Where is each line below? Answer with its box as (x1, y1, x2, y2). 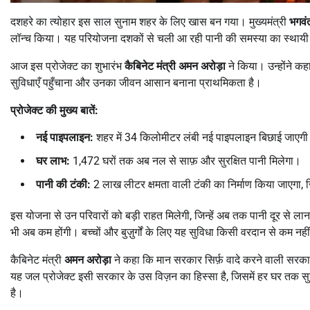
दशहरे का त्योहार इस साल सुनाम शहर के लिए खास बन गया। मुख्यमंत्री (10, 15, 289, 28)
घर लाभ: (36, 154, 70, 167)
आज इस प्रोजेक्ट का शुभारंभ (10, 59, 125, 73)
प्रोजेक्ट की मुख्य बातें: (10, 103, 98, 117)
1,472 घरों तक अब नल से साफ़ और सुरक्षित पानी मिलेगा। (70, 154, 301, 167)
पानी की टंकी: (36, 177, 91, 191)
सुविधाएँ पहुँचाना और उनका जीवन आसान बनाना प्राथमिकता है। (10, 75, 262, 89)
